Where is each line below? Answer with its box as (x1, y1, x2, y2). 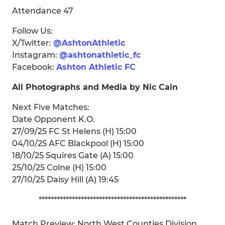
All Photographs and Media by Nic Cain (12, 82, 178, 92)
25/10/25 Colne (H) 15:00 (12, 163, 106, 172)
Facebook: (12, 62, 56, 72)
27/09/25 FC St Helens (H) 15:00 (12, 127, 137, 136)
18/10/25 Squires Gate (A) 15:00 (12, 151, 134, 160)
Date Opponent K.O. (12, 115, 95, 124)
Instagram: (12, 50, 59, 60)
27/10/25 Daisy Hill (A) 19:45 (12, 175, 119, 184)
